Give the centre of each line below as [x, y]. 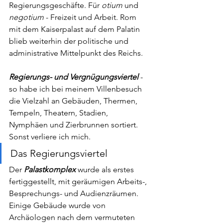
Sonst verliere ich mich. [50, 136]
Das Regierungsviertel [60, 153]
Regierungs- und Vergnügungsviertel [75, 77]
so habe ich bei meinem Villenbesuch [76, 89]
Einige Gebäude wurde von [58, 205]
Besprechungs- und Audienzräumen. [75, 193]
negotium [26, 17]
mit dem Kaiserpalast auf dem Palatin [75, 29]
